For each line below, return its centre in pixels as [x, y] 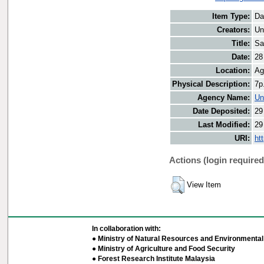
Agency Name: [224, 98]
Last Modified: [224, 125]
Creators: [233, 30]
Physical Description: [211, 84]
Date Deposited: [221, 111]
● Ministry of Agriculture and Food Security [163, 249]
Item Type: [231, 16]
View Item [204, 185]
